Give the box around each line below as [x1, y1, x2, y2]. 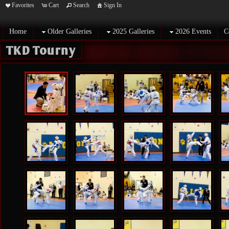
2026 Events [175, 28, 211, 35]
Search [73, 2, 89, 9]
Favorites [12, 2, 34, 9]
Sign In [104, 2, 122, 9]
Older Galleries [48, 28, 91, 35]
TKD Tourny [6, 43, 76, 57]
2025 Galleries [112, 28, 154, 35]
